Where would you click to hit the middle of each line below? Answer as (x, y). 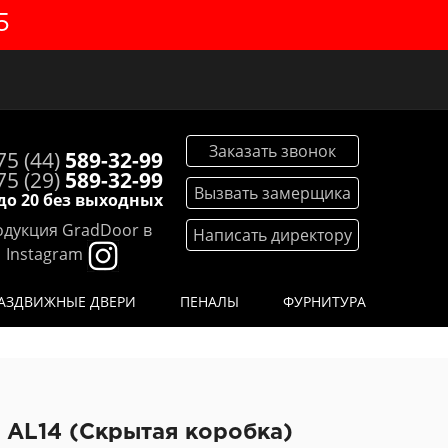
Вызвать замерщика (272, 193)
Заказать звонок (272, 151)
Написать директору (272, 235)
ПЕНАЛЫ (209, 301)
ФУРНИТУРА (324, 301)
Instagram (44, 254)
